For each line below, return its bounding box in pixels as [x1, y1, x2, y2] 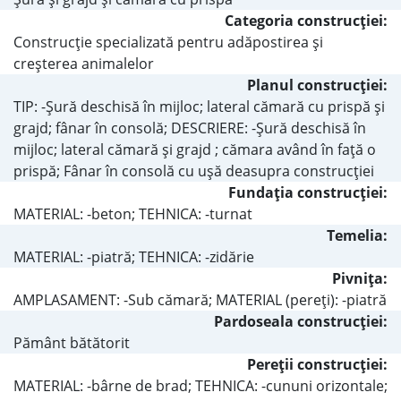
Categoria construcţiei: [225, 10, 388, 30]
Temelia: [327, 225, 388, 245]
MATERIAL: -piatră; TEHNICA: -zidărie [13, 246, 254, 267]
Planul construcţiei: [247, 74, 388, 95]
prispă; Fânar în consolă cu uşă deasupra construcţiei [13, 160, 374, 181]
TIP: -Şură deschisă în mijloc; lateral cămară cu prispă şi [13, 96, 385, 116]
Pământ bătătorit [13, 332, 130, 353]
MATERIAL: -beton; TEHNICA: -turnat [13, 203, 252, 224]
